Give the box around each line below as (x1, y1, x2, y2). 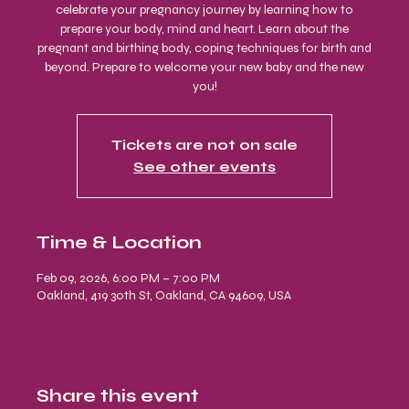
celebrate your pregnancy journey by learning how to (56, 2, 353, 17)
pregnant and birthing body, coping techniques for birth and (37, 40, 372, 56)
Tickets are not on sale (111, 136, 298, 153)
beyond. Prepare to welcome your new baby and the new (45, 59, 364, 75)
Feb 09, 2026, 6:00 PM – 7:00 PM (37, 270, 220, 286)
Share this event (37, 384, 199, 407)
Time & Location (37, 231, 202, 254)
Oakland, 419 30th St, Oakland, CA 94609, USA (37, 288, 291, 303)
